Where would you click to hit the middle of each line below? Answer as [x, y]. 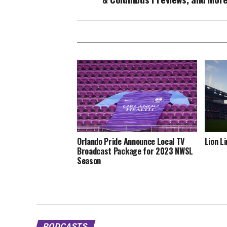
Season [89, 160]
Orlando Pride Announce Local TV [131, 141]
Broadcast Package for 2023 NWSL [135, 151]
